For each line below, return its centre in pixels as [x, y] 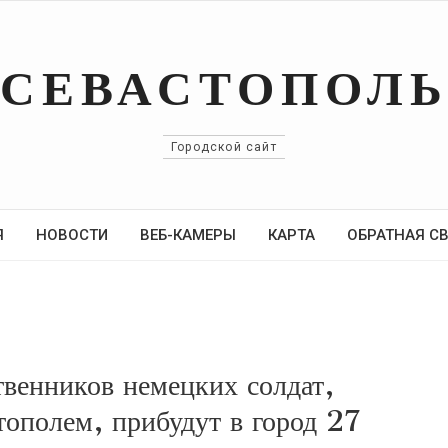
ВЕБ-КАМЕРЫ [187, 235]
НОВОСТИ [71, 235]
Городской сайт [224, 147]
